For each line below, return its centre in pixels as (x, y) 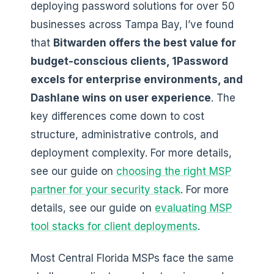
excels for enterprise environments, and (137, 80)
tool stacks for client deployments (114, 227)
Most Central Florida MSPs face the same (132, 258)
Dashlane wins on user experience (121, 98)
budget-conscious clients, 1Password (129, 61)
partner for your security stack (106, 190)
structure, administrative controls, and (124, 135)
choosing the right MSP (174, 172)
